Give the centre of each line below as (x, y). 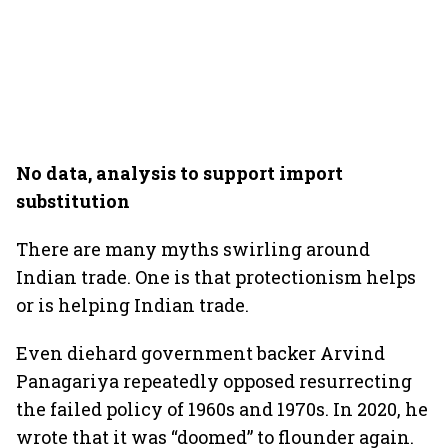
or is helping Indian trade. (132, 305)
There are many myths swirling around (193, 249)
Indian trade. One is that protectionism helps (216, 277)
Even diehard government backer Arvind (200, 353)
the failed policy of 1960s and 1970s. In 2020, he (222, 409)
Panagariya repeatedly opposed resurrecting (214, 381)
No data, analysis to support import (179, 173)
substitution (73, 201)
